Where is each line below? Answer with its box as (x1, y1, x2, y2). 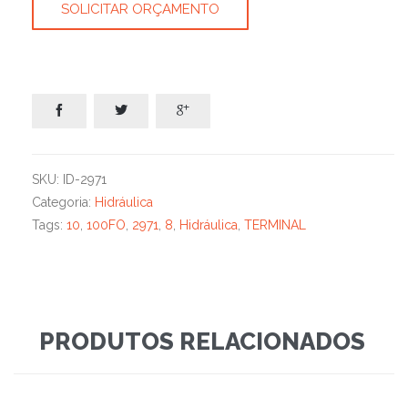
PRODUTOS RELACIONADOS (38, 328, 365, 356)
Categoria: (32, 195, 95, 210)
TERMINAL (244, 218, 306, 233)
